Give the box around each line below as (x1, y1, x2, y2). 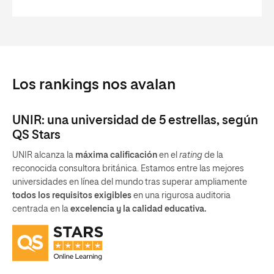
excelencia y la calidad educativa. (70, 204, 206, 213)
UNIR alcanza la (12, 150, 73, 160)
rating (177, 150, 202, 160)
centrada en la (12, 204, 70, 213)
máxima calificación (73, 150, 157, 160)
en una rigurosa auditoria (131, 191, 231, 200)
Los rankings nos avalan (12, 77, 176, 92)
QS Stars (12, 128, 61, 141)
